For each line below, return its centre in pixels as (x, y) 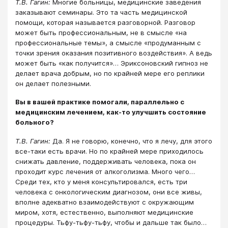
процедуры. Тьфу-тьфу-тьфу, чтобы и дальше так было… (111, 222)
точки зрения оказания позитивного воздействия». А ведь (114, 53)
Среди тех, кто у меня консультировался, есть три (101, 181)
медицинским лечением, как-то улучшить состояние (111, 112)
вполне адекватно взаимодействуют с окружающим (105, 202)
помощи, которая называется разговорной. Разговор (105, 23)
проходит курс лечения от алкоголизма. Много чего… (105, 171)
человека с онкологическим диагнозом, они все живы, (109, 192)
